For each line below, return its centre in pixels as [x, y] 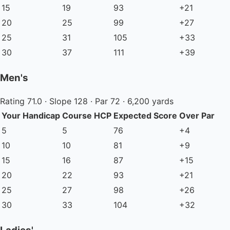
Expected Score [145, 115]
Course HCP [87, 115]
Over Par [197, 115]
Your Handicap [31, 115]
